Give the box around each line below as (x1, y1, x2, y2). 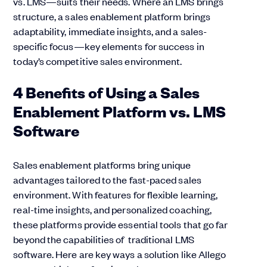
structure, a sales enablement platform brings (13, 10, 211, 23)
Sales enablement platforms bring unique (13, 158, 191, 172)
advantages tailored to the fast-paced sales (13, 173, 201, 187)
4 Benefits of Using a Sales (13, 81, 200, 103)
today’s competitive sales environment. (13, 54, 182, 68)
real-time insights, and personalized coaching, (13, 203, 212, 216)
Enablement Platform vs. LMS (13, 100, 226, 122)
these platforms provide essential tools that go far (13, 218, 228, 231)
